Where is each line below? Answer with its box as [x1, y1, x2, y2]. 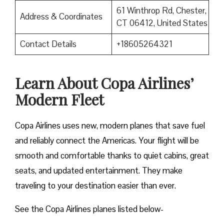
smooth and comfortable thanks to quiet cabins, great [15, 150, 209, 161]
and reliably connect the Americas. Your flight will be [15, 135, 199, 146]
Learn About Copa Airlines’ [15, 73, 193, 93]
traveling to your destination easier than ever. [15, 180, 176, 191]
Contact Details [19, 38, 76, 50]
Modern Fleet [15, 89, 104, 110]
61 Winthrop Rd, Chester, [116, 5, 206, 16]
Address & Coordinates [19, 11, 102, 22]
